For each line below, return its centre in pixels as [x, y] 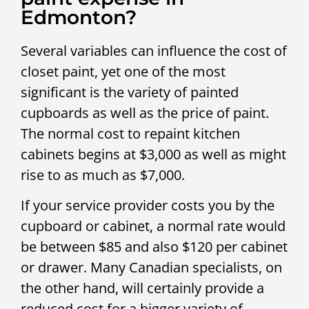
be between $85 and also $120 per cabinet [154, 247]
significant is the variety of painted [130, 92]
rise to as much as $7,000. [103, 175]
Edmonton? [79, 17]
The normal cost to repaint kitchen [130, 133]
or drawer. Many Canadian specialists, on [151, 268]
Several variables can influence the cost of [154, 50]
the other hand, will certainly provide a [142, 288]
